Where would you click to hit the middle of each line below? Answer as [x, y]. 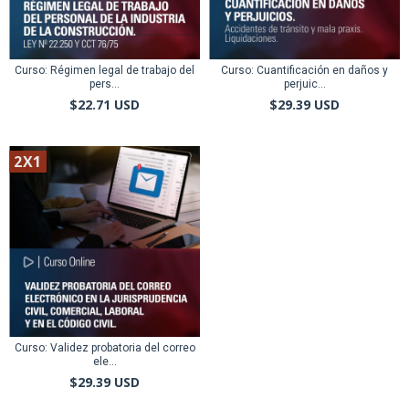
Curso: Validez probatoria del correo [105, 348]
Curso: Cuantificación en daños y [304, 70]
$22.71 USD [105, 105]
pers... [105, 84]
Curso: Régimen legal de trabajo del [105, 70]
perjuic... [304, 84]
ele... [105, 362]
